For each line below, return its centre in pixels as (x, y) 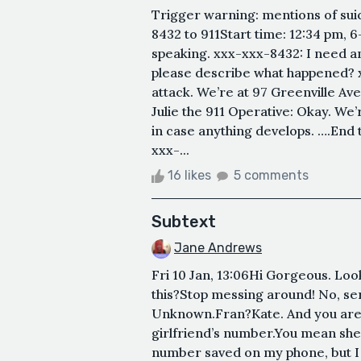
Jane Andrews (218, 247)
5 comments (271, 175)
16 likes (189, 175)
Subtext (184, 221)
